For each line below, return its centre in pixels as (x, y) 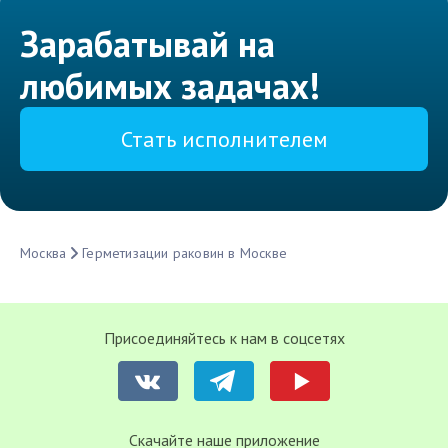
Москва (43, 253)
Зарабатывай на (147, 44)
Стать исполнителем (224, 139)
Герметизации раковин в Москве (185, 253)
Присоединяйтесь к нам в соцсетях (224, 338)
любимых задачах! (170, 86)
